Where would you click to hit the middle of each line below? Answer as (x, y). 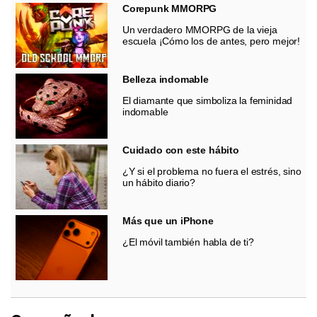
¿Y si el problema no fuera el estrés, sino (212, 171)
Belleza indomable (166, 79)
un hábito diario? (159, 182)
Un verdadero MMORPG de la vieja (200, 29)
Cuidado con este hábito (181, 150)
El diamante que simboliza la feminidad (208, 100)
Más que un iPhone (168, 220)
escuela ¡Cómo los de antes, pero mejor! (211, 41)
